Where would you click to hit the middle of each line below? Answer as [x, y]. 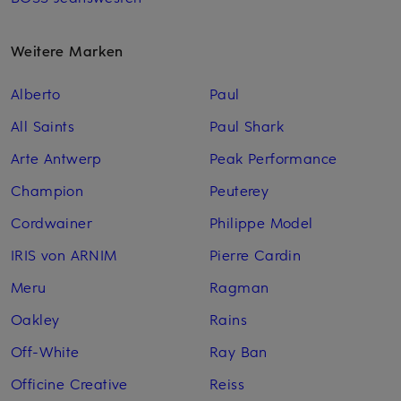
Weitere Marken [67, 51]
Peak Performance [273, 158]
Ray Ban [238, 351]
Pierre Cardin [255, 255]
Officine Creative [69, 384]
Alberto [36, 94]
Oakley [35, 319]
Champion [47, 190]
